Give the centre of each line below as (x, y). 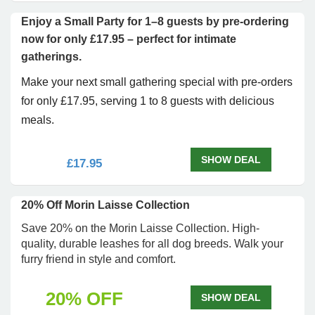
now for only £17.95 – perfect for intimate (129, 39)
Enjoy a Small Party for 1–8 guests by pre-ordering (155, 21)
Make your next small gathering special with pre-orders (157, 82)
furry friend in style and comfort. (98, 259)
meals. (38, 120)
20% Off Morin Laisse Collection (105, 205)
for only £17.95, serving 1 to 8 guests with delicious (148, 101)
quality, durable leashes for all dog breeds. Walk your (152, 244)
